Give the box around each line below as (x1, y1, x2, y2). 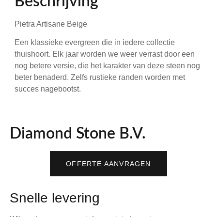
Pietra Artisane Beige (15, 19, 87, 28)
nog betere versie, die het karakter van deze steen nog (15, 61, 200, 70)
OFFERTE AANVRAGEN (66, 160, 151, 168)
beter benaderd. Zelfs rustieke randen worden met (15, 73, 185, 81)
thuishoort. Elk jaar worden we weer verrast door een (15, 49, 195, 58)
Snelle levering (10, 190, 100, 206)
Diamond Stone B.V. (10, 126, 146, 142)
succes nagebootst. (15, 84, 81, 93)
